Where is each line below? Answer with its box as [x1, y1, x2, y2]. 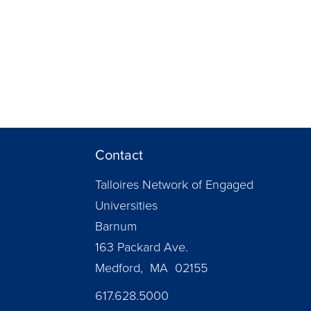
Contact [95, 144, 143, 165]
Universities [95, 196, 158, 215]
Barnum [95, 217, 137, 235]
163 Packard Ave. [95, 238, 188, 256]
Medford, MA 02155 [95, 259, 208, 277]
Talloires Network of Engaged [95, 176, 253, 194]
